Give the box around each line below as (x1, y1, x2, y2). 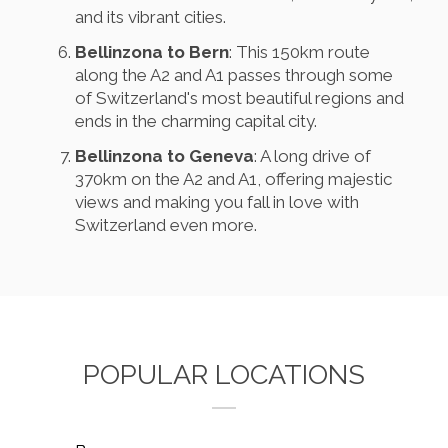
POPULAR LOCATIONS (83, 358, 365, 390)
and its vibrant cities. (75, 6, 226, 27)
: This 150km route (229, 41, 370, 62)
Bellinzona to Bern (75, 41, 229, 62)
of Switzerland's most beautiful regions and (75, 87, 404, 108)
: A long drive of (254, 145, 371, 166)
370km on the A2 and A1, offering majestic (75, 168, 392, 189)
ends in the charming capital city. (75, 110, 317, 131)
